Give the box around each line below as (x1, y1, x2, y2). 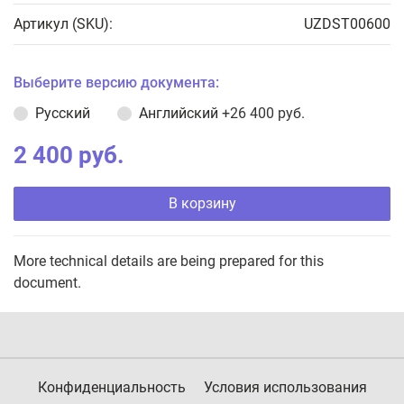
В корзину (168, 195, 236, 213)
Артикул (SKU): (14, 15, 113, 33)
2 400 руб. (14, 142, 124, 170)
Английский (139, 105, 222, 123)
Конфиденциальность (37, 379, 186, 397)
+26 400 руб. (222, 105, 305, 123)
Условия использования (203, 379, 367, 397)
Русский (35, 105, 90, 123)
